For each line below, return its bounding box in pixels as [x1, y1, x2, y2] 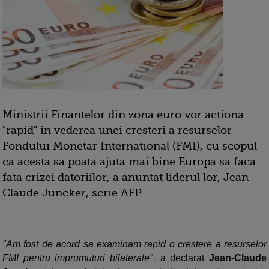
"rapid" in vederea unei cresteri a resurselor [2, 124, 232, 136]
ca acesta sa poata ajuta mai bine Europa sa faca [2, 156, 256, 168]
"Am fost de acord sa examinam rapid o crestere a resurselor [2, 239, 267, 249]
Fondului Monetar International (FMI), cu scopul [2, 140, 257, 152]
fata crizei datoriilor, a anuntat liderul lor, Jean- [2, 171, 254, 183]
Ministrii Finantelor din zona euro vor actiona [2, 109, 244, 121]
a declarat [156, 253, 209, 263]
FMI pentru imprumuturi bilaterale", [2, 253, 156, 263]
